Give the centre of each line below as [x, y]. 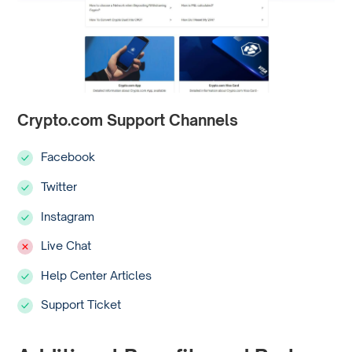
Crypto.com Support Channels [128, 120]
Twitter [59, 186]
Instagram [68, 216]
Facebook [68, 157]
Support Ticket [81, 304]
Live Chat [66, 246]
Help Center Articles [97, 275]
